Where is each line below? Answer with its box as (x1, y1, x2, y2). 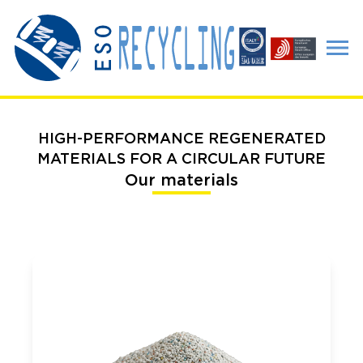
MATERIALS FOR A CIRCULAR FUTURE (37, 149, 326, 166)
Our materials (125, 170, 238, 188)
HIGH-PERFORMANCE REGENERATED (37, 129, 326, 146)
